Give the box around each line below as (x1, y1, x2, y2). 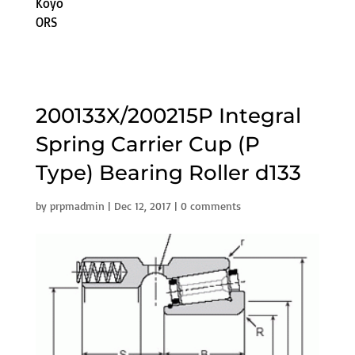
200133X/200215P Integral (35, 102, 301, 128)
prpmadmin (49, 198, 105, 212)
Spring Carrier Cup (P (35, 131, 260, 157)
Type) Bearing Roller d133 (35, 159, 301, 185)
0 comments (180, 198, 241, 212)
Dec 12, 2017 (113, 198, 171, 212)
